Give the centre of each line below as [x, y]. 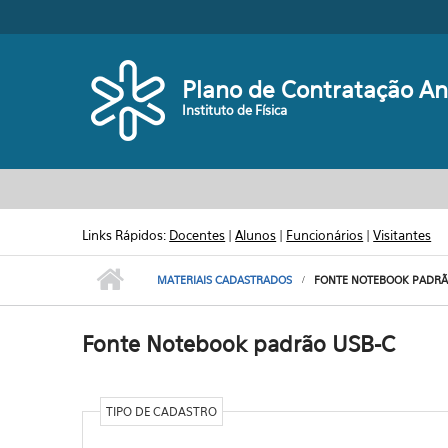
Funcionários [325, 235]
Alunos [256, 235]
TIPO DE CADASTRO [161, 411]
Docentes [197, 235]
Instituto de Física [235, 110]
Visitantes [402, 235]
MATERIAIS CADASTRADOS [225, 280]
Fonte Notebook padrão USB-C [239, 344]
